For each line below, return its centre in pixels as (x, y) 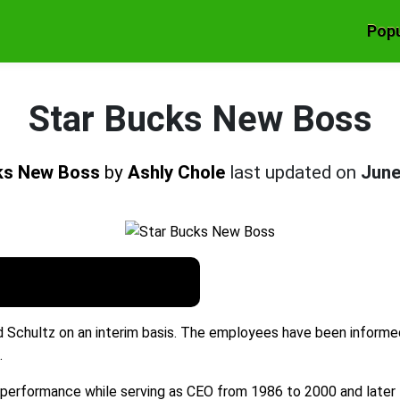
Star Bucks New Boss (200, 119)
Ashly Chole (176, 172)
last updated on (295, 172)
